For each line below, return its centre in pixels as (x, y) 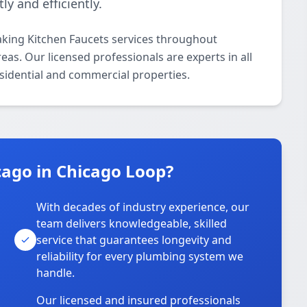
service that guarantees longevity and (134, 240)
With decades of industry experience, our (143, 207)
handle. (56, 273)
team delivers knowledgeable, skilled (132, 223)
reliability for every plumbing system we (140, 256)
